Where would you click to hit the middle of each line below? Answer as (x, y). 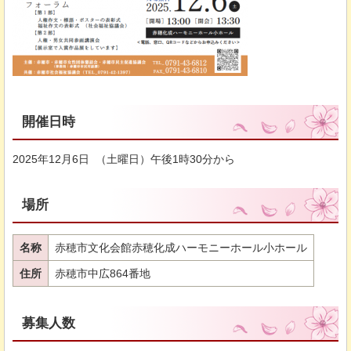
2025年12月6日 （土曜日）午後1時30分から (124, 159)
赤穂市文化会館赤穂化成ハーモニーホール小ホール (181, 247)
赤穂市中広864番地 (103, 273)
